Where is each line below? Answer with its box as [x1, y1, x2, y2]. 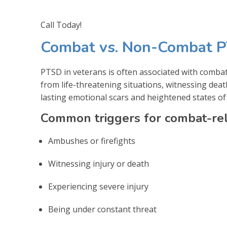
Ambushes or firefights [48, 135, 135, 146]
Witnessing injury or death [48, 158, 149, 169]
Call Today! [41, 19, 82, 30]
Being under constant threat [48, 203, 157, 215]
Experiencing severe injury [48, 180, 148, 192]
